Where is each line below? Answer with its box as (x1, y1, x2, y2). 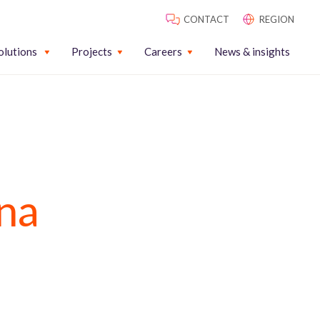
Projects (71, 44, 112, 58)
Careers (144, 44, 182, 58)
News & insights (214, 44, 290, 58)
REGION (259, 14, 294, 25)
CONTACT (184, 14, 229, 25)
